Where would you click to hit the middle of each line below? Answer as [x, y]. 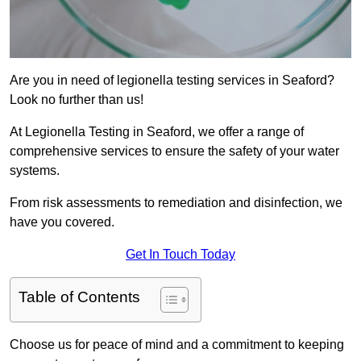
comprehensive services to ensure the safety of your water [174, 151]
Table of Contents [79, 297]
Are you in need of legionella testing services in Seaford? [172, 81]
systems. [35, 171]
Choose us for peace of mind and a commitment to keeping [177, 345]
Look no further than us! [77, 100]
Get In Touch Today [180, 255]
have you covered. [62, 222]
